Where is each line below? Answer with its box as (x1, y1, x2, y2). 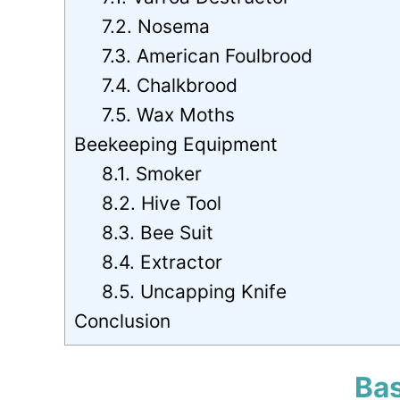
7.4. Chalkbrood (102, 73, 238, 96)
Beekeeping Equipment (74, 132, 278, 155)
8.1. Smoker (102, 162, 203, 185)
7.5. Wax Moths (102, 103, 236, 126)
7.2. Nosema (102, 14, 211, 37)
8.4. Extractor (102, 250, 223, 273)
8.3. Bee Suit (102, 221, 214, 244)
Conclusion (74, 309, 171, 332)
